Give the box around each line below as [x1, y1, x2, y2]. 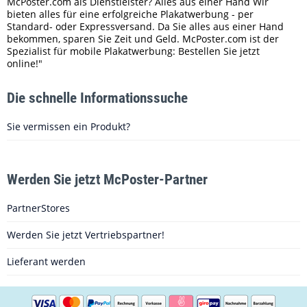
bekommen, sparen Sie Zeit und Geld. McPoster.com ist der [7, 32, 279, 45]
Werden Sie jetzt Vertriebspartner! [7, 228, 164, 241]
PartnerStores [7, 201, 70, 214]
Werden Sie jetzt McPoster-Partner [7, 171, 208, 188]
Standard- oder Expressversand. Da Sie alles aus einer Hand [7, 20, 284, 33]
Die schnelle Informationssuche [7, 90, 188, 106]
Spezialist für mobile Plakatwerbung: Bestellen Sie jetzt [7, 45, 260, 58]
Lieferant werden [7, 255, 86, 268]
